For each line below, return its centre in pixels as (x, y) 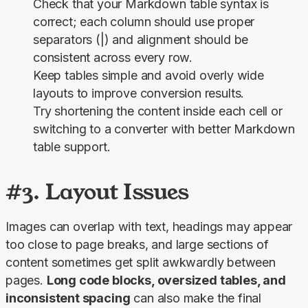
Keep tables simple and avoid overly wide (148, 76)
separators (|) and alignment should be (141, 40)
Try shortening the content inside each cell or (158, 111)
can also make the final (196, 298)
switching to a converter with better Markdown (164, 129)
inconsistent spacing (68, 298)
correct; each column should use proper (144, 22)
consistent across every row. (113, 58)
